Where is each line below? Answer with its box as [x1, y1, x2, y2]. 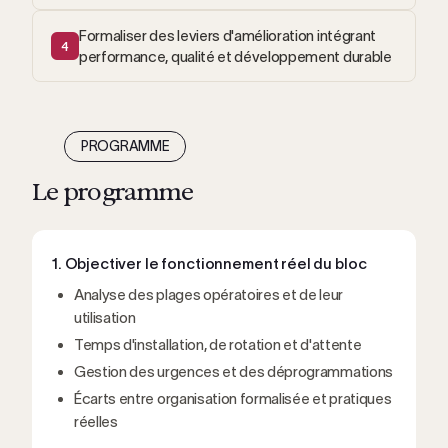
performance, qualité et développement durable [79, 48, 392, 65]
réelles [74, 413, 118, 430]
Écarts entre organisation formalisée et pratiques [74, 390, 392, 407]
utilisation [74, 309, 136, 326]
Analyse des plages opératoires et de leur [74, 286, 343, 303]
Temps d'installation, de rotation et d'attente [74, 336, 362, 353]
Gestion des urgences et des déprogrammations [74, 363, 393, 380]
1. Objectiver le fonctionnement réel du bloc [52, 255, 367, 272]
